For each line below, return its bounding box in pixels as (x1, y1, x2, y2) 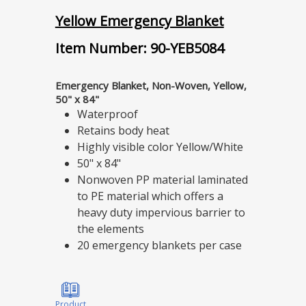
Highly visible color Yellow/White (76, 139, 243, 154)
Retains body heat (76, 123, 169, 138)
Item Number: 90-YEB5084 (55, 39, 224, 57)
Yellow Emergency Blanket (55, 12, 224, 30)
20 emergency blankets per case (76, 238, 242, 253)
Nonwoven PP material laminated (76, 172, 248, 187)
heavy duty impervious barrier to (76, 205, 245, 220)
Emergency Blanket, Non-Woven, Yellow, (55, 79, 247, 92)
